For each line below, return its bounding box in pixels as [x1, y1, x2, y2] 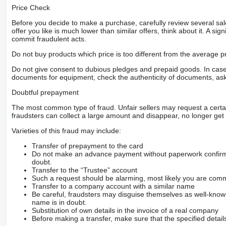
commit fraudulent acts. [11, 34, 86, 43]
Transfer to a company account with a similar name [31, 182, 195, 190]
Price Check [11, 3, 50, 12]
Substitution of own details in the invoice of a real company [31, 206, 218, 214]
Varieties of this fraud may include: [11, 126, 121, 135]
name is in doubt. [31, 198, 87, 206]
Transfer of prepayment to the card [31, 141, 143, 150]
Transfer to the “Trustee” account [31, 165, 137, 174]
